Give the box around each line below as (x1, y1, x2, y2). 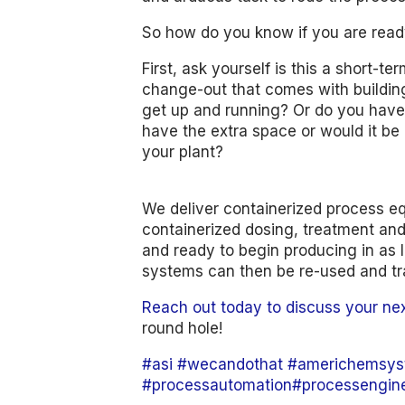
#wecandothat (177, 354, 284, 373)
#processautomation (142, 375, 293, 394)
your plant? (142, 142, 224, 161)
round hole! (142, 318, 223, 337)
